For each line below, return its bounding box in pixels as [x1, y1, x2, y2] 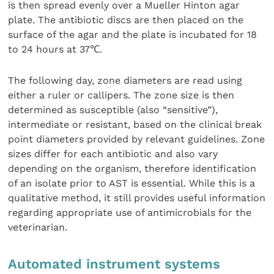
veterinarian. [8, 221, 68, 233]
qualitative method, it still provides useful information [8, 191, 266, 204]
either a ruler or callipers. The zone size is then [8, 89, 235, 101]
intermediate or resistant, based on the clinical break [8, 118, 262, 130]
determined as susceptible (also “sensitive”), [8, 103, 218, 116]
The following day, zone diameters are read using [8, 74, 243, 86]
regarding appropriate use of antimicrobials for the [8, 206, 252, 218]
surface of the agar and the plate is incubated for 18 [8, 29, 257, 41]
